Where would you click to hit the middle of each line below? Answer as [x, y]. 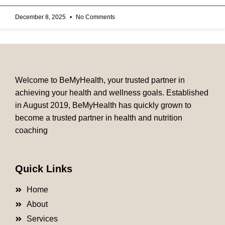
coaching [31, 130]
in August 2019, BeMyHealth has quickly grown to [103, 105]
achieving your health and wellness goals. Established [112, 93]
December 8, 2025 [41, 17]
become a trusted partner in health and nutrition [99, 118]
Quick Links [44, 169]
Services [42, 219]
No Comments [95, 17]
